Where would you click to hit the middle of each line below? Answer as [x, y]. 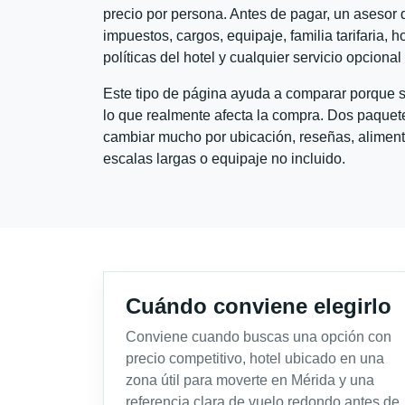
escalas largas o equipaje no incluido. [224, 158]
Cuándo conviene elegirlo [259, 306]
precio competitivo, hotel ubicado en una [255, 358]
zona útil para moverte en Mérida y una [250, 380]
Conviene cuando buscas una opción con [259, 336]
